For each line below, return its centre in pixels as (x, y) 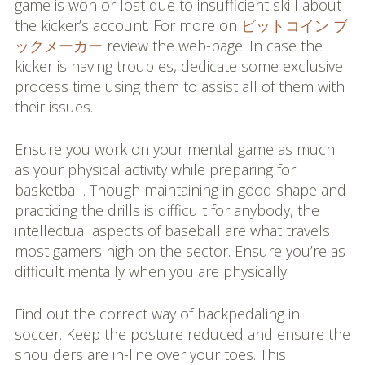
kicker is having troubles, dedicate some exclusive (178, 66)
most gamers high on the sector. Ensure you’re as (180, 251)
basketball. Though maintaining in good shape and (180, 190)
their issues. (53, 107)
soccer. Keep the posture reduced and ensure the (182, 334)
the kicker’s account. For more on (128, 25)
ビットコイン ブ (294, 25)
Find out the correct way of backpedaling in (157, 314)
